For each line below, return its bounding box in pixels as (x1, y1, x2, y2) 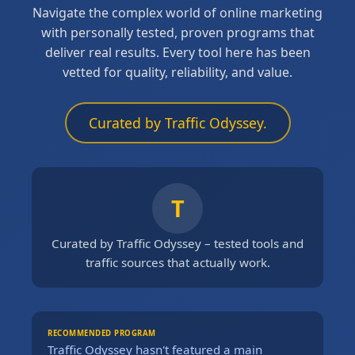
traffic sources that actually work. (85, 254, 270, 270)
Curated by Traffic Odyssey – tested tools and (52, 235, 303, 251)
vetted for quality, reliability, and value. (63, 63, 292, 81)
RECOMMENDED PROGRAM (48, 327, 156, 338)
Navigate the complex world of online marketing (32, 3, 323, 21)
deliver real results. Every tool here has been (44, 43, 311, 61)
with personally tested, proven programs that (40, 23, 315, 41)
